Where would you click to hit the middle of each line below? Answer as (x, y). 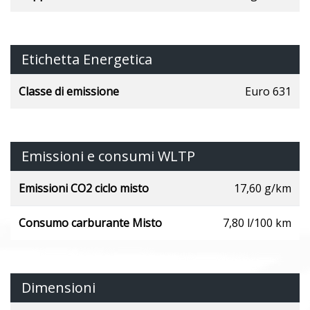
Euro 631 (268, 91)
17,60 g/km (263, 188)
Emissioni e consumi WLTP (108, 156)
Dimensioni (58, 287)
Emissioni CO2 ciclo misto (84, 188)
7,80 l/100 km (257, 222)
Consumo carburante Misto (90, 222)
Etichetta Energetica (87, 59)
